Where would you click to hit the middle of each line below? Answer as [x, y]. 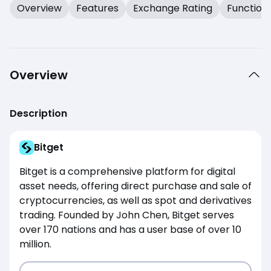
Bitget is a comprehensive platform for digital [127, 171]
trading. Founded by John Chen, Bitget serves [127, 215]
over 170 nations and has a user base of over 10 [130, 229]
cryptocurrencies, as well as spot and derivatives [135, 200]
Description [38, 113]
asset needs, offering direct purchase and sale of [135, 186]
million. [35, 244]
